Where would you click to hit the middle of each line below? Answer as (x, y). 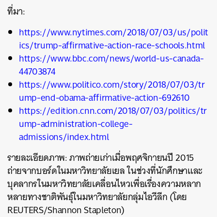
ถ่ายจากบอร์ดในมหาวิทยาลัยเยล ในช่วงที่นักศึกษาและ (105, 171)
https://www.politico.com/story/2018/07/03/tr (112, 85)
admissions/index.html (64, 137)
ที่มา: (16, 11)
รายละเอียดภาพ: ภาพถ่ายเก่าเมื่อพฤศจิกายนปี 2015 (101, 158)
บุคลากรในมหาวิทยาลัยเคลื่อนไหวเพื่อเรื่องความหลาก (104, 184)
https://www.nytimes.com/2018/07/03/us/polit (114, 32)
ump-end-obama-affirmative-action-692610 (104, 98)
